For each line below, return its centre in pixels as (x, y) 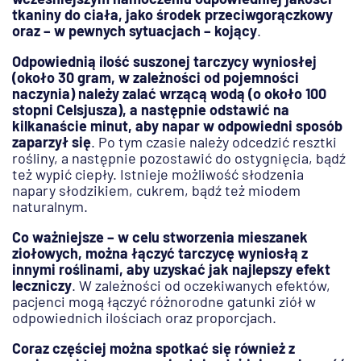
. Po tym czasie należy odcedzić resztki (214, 142)
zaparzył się (52, 142)
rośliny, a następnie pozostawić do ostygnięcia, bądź (179, 158)
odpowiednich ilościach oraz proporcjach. (144, 318)
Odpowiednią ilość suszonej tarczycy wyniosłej (164, 62)
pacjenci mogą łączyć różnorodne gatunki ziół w (164, 302)
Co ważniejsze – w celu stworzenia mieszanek (160, 237)
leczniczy (42, 286)
